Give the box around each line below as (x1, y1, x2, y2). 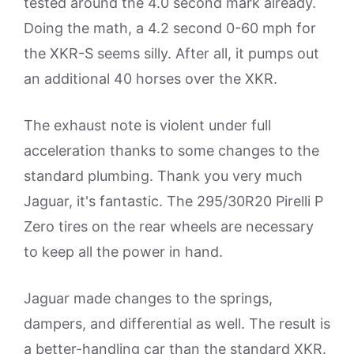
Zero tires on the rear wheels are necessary (24, 218, 314, 235)
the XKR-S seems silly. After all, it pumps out (24, 45, 319, 62)
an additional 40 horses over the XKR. (24, 70, 277, 87)
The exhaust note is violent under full (24, 117, 271, 134)
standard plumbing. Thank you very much (24, 168, 303, 184)
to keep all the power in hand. (24, 243, 223, 260)
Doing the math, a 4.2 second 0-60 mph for (24, 20, 316, 36)
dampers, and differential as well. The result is (24, 315, 330, 332)
